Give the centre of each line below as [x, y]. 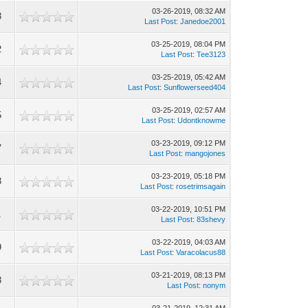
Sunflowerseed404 [195, 87]
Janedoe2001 [203, 21]
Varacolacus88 [201, 252]
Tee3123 [211, 54]
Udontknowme [202, 120]
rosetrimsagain [201, 186]
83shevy [211, 219]
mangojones [206, 153]
